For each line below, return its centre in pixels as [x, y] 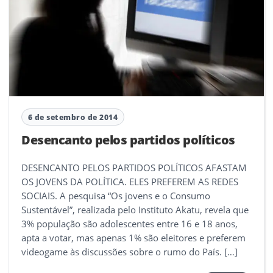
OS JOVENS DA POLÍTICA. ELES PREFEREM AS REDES [130, 182]
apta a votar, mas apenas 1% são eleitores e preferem [133, 238]
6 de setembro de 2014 [73, 117]
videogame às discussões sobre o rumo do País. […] [129, 252]
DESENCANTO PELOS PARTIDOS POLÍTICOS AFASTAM [134, 168]
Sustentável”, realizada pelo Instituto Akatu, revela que [135, 210]
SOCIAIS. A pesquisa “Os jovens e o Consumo [116, 196]
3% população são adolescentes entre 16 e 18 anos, [129, 224]
